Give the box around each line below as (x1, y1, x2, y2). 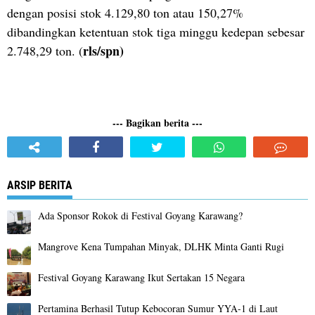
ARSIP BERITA (7, 178, 72, 192)
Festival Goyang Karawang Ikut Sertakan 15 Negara (38, 270, 245, 284)
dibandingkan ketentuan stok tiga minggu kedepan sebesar (7, 22, 304, 40)
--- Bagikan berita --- (112, 115, 202, 130)
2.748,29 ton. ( (7, 41, 83, 59)
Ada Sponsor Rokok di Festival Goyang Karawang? (38, 208, 243, 222)
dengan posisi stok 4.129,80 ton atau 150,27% (7, 4, 243, 21)
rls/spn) (83, 41, 124, 60)
